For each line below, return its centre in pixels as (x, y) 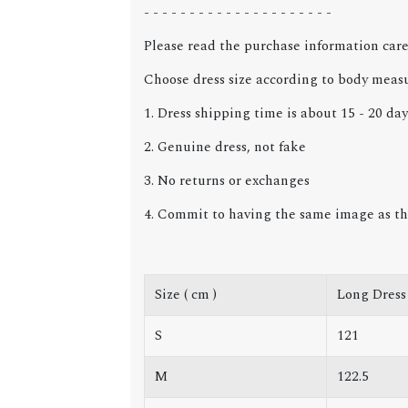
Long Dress (371, 295)
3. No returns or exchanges (226, 181)
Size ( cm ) (185, 295)
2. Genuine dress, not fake (224, 148)
